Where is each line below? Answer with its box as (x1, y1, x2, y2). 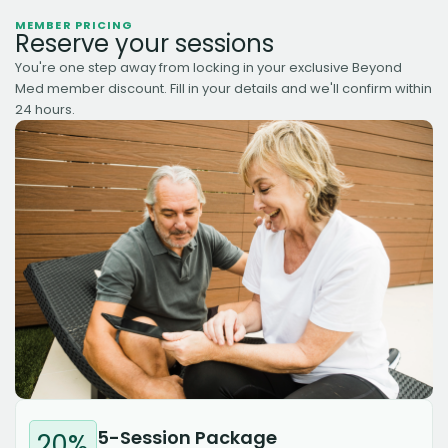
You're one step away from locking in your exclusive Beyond (15, 58, 402, 77)
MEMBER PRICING (15, 17, 134, 33)
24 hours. (15, 100, 75, 119)
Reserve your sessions (15, 27, 274, 60)
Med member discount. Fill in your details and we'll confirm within (15, 79, 432, 98)
